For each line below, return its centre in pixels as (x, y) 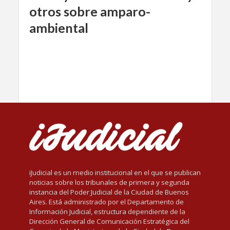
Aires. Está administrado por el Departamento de (106, 202)
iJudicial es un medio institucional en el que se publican (115, 173)
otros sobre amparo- (90, 12)
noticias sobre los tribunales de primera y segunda (109, 183)
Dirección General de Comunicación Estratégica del (109, 222)
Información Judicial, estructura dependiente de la (107, 212)
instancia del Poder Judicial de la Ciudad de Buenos (109, 192)
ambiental (59, 28)
